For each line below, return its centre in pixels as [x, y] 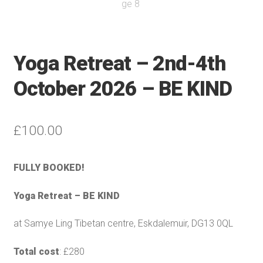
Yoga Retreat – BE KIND [66, 195]
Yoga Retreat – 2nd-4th [119, 63]
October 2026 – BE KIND [122, 88]
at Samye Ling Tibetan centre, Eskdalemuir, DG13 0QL [123, 224]
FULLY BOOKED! [49, 167]
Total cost [36, 251]
